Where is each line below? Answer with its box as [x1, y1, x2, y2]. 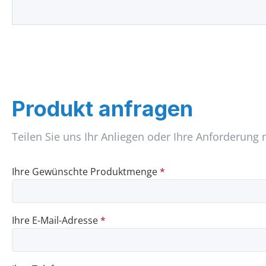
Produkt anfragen [12, 96, 193, 122]
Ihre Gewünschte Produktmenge [12, 165, 160, 178]
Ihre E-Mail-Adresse [12, 214, 100, 227]
